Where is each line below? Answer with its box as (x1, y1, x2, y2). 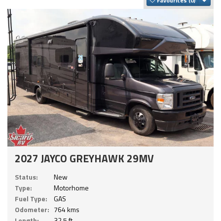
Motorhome (54, 183, 89, 193)
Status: (15, 172, 38, 183)
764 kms (54, 204, 79, 215)
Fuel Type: (15, 193, 47, 204)
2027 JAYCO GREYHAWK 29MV (15, 150, 154, 167)
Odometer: (15, 204, 49, 215)
